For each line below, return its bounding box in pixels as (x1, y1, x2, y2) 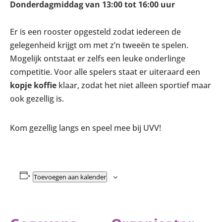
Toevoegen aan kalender (33, 172, 106, 181)
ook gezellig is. (10, 93, 64, 104)
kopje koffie (10, 80, 56, 91)
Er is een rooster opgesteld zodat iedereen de (10, 26, 181, 37)
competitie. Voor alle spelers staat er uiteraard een (10, 66, 200, 77)
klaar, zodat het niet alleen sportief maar (56, 80, 211, 91)
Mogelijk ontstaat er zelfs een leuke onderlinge (10, 53, 185, 64)
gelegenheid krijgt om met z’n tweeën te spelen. (10, 40, 188, 51)
